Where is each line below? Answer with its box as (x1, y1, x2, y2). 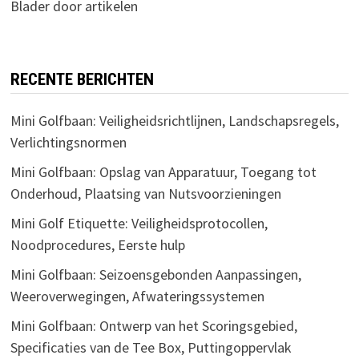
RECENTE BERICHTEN (10, 70, 154, 90)
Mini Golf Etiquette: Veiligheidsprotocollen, (10, 214, 268, 233)
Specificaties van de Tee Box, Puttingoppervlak (10, 338, 292, 357)
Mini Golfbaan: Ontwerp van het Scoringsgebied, (10, 317, 297, 336)
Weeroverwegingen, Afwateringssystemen (10, 287, 264, 306)
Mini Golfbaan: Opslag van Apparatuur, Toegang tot (10, 163, 317, 182)
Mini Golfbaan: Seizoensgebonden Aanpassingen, (10, 265, 301, 284)
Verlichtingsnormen (10, 133, 127, 152)
